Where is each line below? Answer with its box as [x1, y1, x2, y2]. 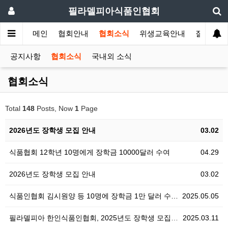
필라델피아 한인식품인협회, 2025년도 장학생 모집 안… [9, 214, 171, 222]
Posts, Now [35, 104, 75, 112]
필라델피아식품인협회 [68, 6, 160, 16]
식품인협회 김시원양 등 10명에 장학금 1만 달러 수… [9, 192, 178, 200]
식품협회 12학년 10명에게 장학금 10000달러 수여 [9, 148, 170, 156]
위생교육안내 [139, 29, 185, 38]
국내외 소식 [92, 52, 132, 61]
